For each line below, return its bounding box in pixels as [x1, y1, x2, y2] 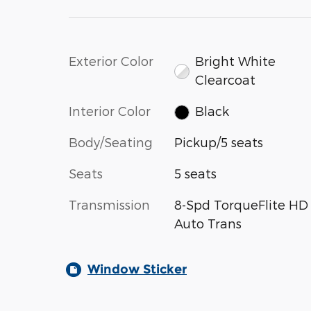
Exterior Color [69, 53, 153, 68]
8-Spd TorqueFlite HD [174, 197, 308, 212]
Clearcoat [195, 72, 256, 87]
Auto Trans [174, 216, 242, 231]
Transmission [69, 197, 150, 212]
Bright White [195, 53, 276, 68]
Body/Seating [69, 135, 153, 150]
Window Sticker [87, 262, 187, 278]
